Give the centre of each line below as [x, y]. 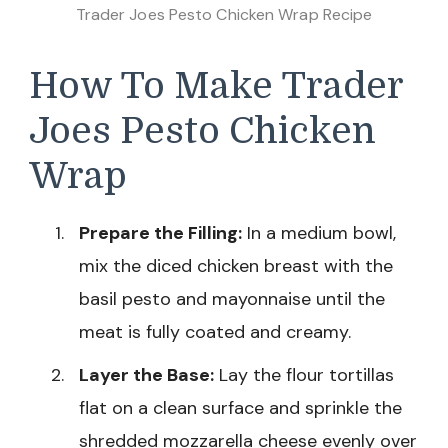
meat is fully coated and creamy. [215, 332]
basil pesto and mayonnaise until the [232, 299]
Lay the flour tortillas [304, 375]
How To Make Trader [216, 85]
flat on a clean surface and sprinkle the [240, 408]
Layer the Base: [146, 375]
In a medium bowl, [319, 233]
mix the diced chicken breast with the [236, 266]
